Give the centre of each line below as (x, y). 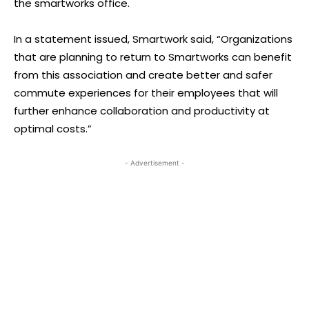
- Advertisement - (154, 162)
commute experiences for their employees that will (146, 92)
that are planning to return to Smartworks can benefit (153, 57)
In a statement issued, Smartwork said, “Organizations (153, 39)
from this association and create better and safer (143, 74)
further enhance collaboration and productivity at (142, 110)
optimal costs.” (53, 128)
